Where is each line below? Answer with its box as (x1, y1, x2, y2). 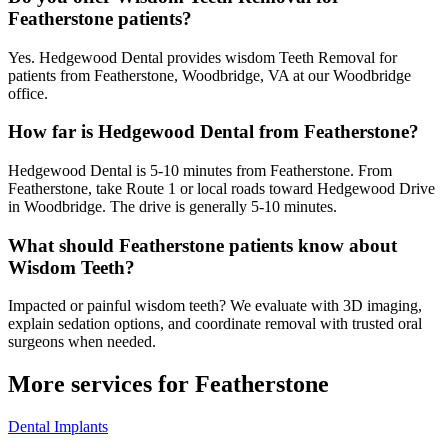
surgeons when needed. (8, 333, 156, 351)
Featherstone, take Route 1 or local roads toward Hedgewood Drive (8, 180, 435, 198)
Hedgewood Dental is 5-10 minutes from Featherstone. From (8, 162, 392, 180)
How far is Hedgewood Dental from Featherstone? (8, 121, 419, 143)
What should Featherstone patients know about (8, 234, 397, 256)
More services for (8, 371, 195, 398)
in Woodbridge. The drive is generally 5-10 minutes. (8, 198, 337, 216)
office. (8, 84, 48, 102)
